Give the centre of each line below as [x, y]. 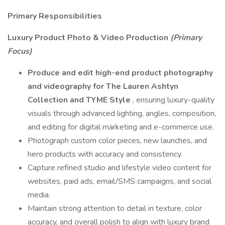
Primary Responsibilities [55, 16]
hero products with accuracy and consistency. [105, 154]
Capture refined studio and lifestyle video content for [120, 168]
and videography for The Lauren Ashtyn [103, 86]
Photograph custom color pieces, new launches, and [117, 141]
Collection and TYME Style [80, 100]
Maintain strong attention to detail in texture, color [115, 208]
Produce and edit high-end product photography [120, 73]
